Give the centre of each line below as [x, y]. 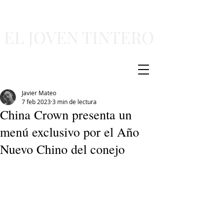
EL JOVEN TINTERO [79, 37]
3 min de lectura [74, 102]
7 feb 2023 [36, 102]
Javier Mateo [39, 93]
